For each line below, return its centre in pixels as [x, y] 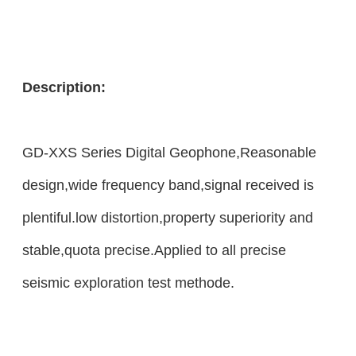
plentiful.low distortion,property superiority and [167, 217]
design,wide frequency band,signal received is [168, 184]
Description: [64, 87]
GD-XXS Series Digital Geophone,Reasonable [169, 152]
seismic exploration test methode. [128, 282]
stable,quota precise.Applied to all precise [154, 250]
